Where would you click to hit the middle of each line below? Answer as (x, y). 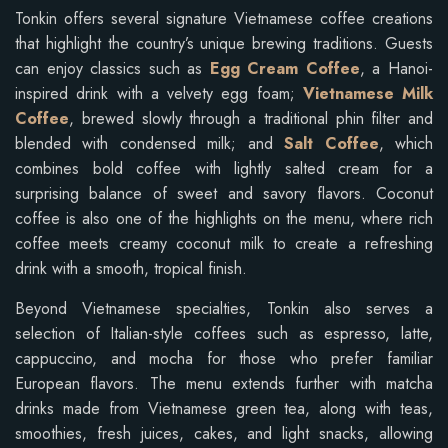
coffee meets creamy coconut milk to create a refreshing (224, 243)
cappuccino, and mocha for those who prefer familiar (224, 358)
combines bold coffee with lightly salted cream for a (224, 168)
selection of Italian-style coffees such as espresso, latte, (224, 333)
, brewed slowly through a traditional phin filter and (251, 118)
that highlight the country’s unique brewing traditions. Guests (224, 43)
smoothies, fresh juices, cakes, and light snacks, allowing (224, 433)
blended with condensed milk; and (150, 143)
